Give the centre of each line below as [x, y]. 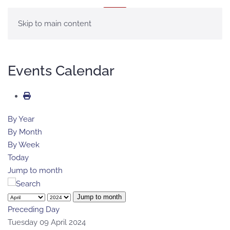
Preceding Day [34, 209]
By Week [24, 145]
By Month [25, 132]
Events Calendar [61, 70]
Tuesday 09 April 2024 [47, 222]
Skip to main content [55, 24]
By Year [21, 119]
